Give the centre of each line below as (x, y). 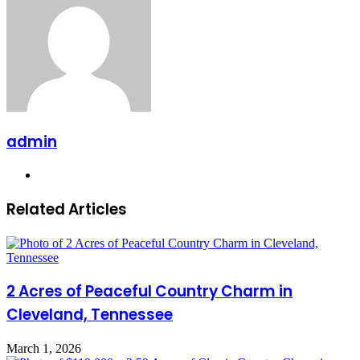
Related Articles (67, 209)
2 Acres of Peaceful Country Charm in (149, 292)
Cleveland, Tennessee (90, 315)
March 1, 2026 (44, 349)
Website (58, 174)
